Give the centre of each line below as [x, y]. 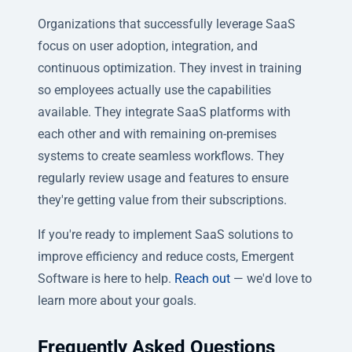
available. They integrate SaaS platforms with [164, 112]
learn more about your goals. [117, 300]
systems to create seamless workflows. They [161, 156]
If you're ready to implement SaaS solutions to [165, 234]
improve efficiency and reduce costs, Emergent [166, 256]
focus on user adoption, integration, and [148, 46]
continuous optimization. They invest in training [170, 68]
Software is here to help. [106, 278]
